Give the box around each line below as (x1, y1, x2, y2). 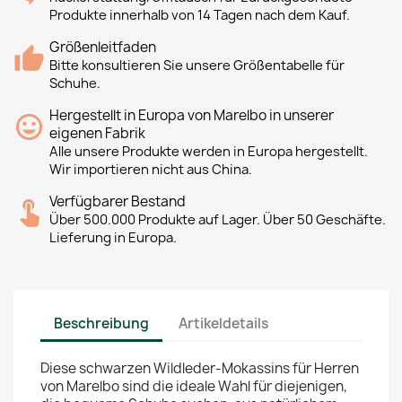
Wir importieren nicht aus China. (49, 161, 252, 179)
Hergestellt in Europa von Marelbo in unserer (49, 106, 334, 125)
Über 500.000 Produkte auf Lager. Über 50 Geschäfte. (49, 211, 386, 229)
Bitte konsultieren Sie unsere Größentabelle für (49, 57, 345, 74)
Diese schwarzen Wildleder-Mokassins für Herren (40, 359, 359, 378)
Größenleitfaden (49, 38, 156, 57)
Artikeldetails (179, 313, 269, 333)
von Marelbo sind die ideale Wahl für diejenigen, (40, 377, 347, 396)
